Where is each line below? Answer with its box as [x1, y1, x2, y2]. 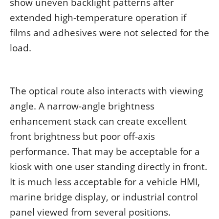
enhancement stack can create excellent [10, 114, 187, 127]
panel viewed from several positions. [10, 205, 171, 218]
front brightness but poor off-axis [10, 130, 155, 142]
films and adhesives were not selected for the [10, 26, 209, 39]
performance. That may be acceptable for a [10, 145, 200, 157]
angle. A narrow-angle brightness [10, 99, 154, 112]
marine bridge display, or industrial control [10, 190, 198, 203]
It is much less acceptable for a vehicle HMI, [10, 175, 200, 188]
